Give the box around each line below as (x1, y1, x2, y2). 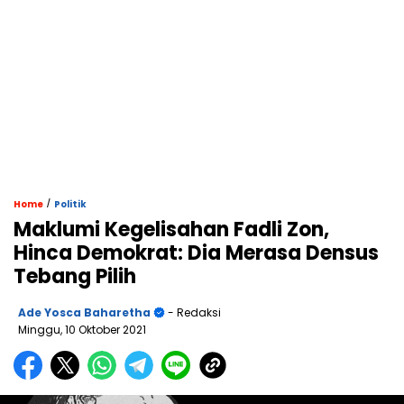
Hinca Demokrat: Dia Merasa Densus (14, 239, 379, 268)
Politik (54, 197, 87, 212)
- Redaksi (165, 305, 221, 321)
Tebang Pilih (14, 262, 136, 291)
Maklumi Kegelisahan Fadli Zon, (14, 216, 329, 244)
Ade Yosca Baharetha (18, 305, 151, 321)
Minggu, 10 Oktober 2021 (18, 322, 146, 338)
